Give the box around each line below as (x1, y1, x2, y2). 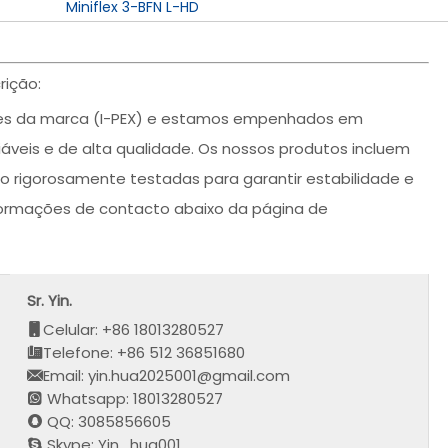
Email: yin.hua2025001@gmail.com (43, 364, 291, 386)
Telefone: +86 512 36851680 (43, 341, 246, 363)
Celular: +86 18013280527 (43, 318, 225, 340)
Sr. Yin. (27, 289, 73, 311)
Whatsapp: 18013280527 (43, 387, 224, 409)
